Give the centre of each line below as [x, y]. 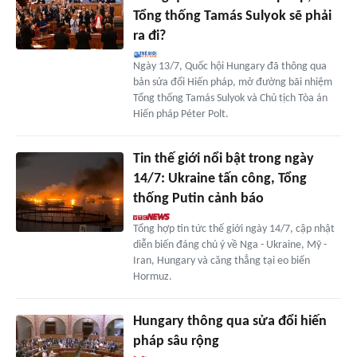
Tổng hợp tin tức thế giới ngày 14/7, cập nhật [233, 229]
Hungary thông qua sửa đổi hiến [229, 321]
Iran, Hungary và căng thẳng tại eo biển [221, 261]
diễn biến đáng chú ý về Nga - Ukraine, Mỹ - [229, 245]
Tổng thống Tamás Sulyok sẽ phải [232, 16]
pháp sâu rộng [176, 341]
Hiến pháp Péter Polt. [180, 114]
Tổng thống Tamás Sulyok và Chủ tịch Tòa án [230, 98]
